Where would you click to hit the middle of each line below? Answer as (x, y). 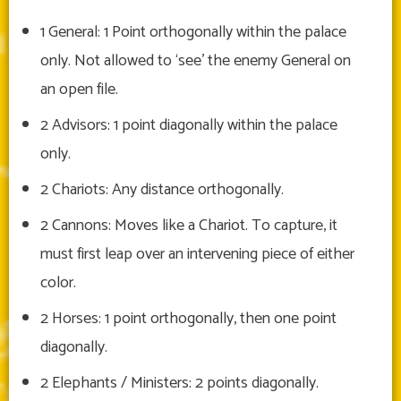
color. (58, 283)
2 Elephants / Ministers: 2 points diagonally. (179, 384)
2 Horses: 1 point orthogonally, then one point (188, 319)
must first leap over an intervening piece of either (197, 255)
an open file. (79, 90)
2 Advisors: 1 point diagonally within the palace (189, 126)
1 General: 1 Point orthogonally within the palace (193, 33)
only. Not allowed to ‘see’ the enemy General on (196, 61)
